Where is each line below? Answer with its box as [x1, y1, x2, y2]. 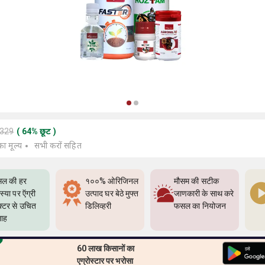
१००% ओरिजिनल [85, 176, 138, 186]
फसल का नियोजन [174, 201, 226, 211]
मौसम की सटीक [174, 176, 219, 186]
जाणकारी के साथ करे [174, 189, 234, 198]
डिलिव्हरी [85, 201, 112, 211]
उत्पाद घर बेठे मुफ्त [85, 189, 139, 198]
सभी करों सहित [34, 141, 82, 150]
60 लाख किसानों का [76, 244, 135, 253]
